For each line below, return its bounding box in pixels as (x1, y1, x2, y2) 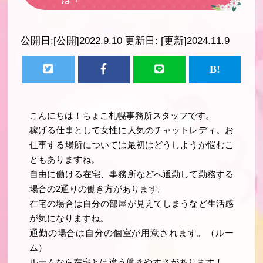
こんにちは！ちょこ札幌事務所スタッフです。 (29, 110, 215, 120)
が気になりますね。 (29, 213, 109, 223)
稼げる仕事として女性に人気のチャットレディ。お (29, 125, 234, 135)
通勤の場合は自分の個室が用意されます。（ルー (29, 228, 234, 238)
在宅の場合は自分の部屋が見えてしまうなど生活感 (29, 198, 234, 208)
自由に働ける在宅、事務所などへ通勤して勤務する (29, 169, 234, 179)
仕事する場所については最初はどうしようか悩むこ (29, 140, 234, 150)
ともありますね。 (29, 154, 100, 164)
